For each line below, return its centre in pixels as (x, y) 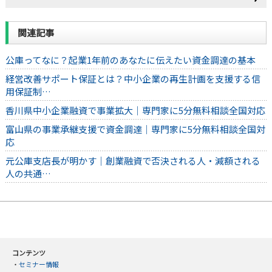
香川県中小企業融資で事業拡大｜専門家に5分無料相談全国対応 (135, 110)
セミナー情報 (39, 264)
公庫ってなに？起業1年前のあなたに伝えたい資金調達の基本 (130, 60)
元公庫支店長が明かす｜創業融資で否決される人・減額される (133, 161)
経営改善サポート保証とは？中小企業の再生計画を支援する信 (133, 79)
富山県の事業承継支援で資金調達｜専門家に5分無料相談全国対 (135, 129)
